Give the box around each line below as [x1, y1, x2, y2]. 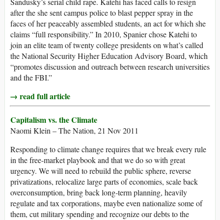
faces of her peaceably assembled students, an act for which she [10, 18, 206, 29]
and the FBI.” [10, 72, 52, 83]
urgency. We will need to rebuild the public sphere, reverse [10, 165, 191, 176]
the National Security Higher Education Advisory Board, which [10, 51, 208, 61]
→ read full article [10, 90, 70, 102]
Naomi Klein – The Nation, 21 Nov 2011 [10, 125, 138, 136]
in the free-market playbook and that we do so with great [10, 155, 185, 165]
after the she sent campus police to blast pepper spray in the [10, 7, 193, 18]
